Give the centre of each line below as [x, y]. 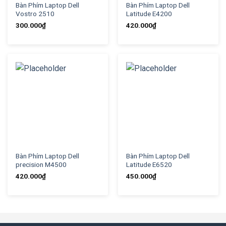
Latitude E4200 [149, 13]
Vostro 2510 [35, 13]
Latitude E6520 [149, 165]
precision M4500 [41, 165]
